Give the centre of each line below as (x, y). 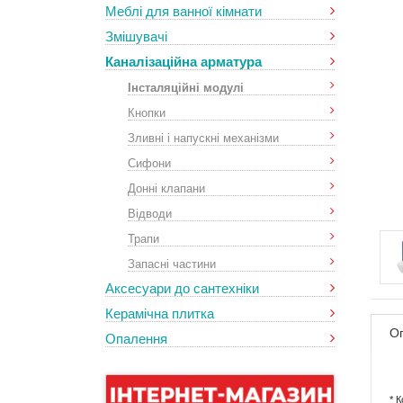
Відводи (150, 213)
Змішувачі (136, 36)
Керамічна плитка (160, 313)
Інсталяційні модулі (186, 87)
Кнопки (147, 112)
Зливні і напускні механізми (203, 137)
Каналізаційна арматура (184, 62)
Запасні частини (172, 263)
